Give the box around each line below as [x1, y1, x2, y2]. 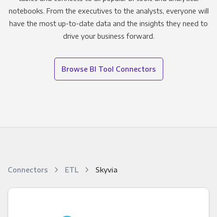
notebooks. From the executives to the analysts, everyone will [8, 6, 209, 15]
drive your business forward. [62, 31, 155, 41]
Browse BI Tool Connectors [61, 64, 156, 74]
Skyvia [95, 165, 118, 174]
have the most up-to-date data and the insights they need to [9, 19, 208, 28]
